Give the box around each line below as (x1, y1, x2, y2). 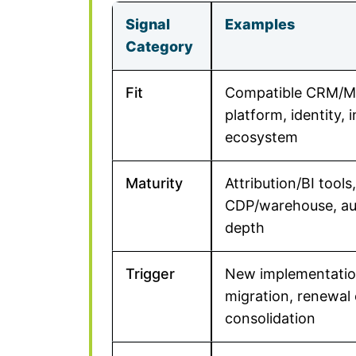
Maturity (126, 175, 183, 192)
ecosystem (225, 129, 298, 145)
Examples (225, 16, 295, 33)
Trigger (126, 265, 175, 282)
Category (126, 38, 193, 55)
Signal (126, 16, 170, 33)
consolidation (225, 310, 315, 327)
